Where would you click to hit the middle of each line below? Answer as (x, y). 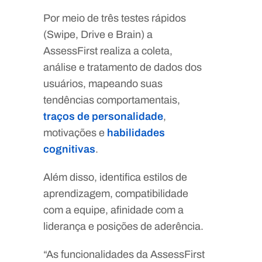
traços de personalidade (103, 116)
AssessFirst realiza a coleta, (108, 51)
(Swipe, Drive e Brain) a (98, 34)
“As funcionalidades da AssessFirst (124, 254)
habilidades (136, 132)
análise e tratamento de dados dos (123, 67)
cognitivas (69, 149)
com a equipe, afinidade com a (113, 210)
